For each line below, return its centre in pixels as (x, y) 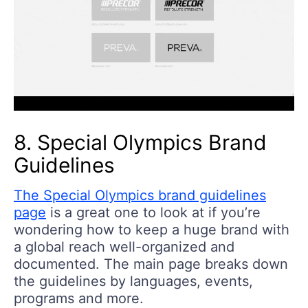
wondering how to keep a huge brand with (152, 230)
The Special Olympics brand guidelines (140, 196)
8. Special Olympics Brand (140, 143)
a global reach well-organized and (124, 247)
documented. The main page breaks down (151, 264)
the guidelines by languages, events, (133, 282)
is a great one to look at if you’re (153, 213)
